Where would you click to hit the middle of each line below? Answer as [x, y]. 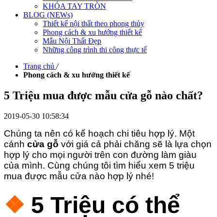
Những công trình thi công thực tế [95, 50]
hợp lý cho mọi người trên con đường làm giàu [100, 155]
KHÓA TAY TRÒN [74, 6]
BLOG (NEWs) [48, 15]
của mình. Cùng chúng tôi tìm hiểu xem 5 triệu [99, 165]
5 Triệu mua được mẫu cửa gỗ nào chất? [103, 95]
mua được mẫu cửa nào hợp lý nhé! [79, 176]
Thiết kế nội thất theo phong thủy [93, 23]
